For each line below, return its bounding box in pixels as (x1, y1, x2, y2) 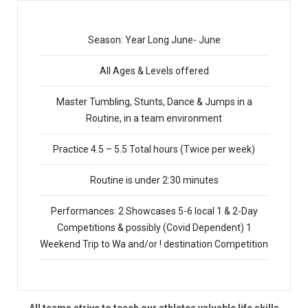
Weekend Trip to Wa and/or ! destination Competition (40, 239, 268, 250)
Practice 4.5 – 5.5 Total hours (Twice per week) (53, 144, 255, 155)
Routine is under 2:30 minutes (89, 175, 219, 186)
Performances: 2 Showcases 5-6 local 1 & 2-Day (50, 206, 258, 217)
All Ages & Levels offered (99, 65, 209, 77)
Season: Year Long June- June (87, 34, 221, 46)
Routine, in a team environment (86, 113, 222, 124)
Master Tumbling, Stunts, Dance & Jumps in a (56, 96, 252, 108)
